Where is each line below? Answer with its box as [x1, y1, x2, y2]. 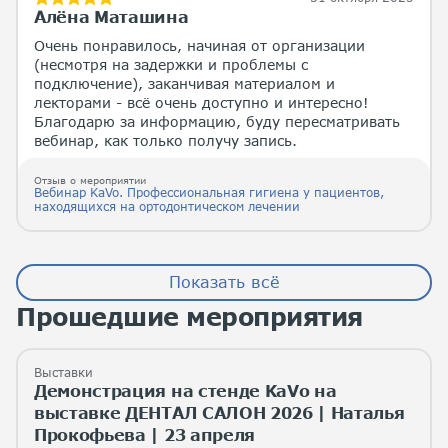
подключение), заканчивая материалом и [34, 74, 335, 92]
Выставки [34, 364, 93, 380]
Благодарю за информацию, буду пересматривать [34, 112, 400, 130]
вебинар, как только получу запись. [34, 131, 297, 149]
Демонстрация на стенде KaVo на [34, 380, 337, 400]
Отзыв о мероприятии [34, 173, 146, 186]
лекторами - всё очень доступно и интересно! [34, 93, 369, 111]
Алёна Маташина [34, 6, 189, 26]
